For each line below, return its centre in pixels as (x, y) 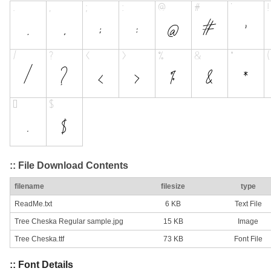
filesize (173, 187)
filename (29, 187)
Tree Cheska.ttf (39, 239)
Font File (248, 239)
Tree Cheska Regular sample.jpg (69, 222)
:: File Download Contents (69, 165)
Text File (248, 204)
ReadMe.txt (33, 204)
